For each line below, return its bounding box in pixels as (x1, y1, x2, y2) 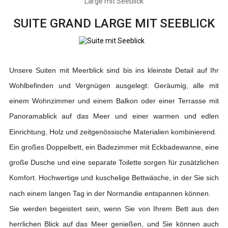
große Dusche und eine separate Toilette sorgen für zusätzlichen (9, 158, 219, 167)
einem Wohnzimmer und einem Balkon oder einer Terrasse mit (9, 97, 219, 105)
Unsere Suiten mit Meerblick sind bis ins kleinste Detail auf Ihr (9, 66, 219, 75)
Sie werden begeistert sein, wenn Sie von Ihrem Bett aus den (9, 205, 219, 213)
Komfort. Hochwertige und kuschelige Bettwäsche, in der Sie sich (9, 174, 219, 182)
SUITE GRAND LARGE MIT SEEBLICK (13, 16, 215, 31)
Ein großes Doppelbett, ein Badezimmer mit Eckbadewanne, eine (9, 143, 219, 152)
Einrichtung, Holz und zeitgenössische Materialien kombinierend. (9, 128, 217, 136)
